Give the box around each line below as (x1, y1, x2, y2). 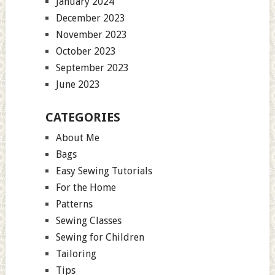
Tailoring (55, 247, 96, 260)
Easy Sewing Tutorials (55, 165, 152, 177)
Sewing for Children (55, 231, 144, 243)
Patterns (55, 198, 93, 210)
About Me (55, 131, 99, 144)
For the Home (55, 181, 116, 193)
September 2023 (55, 61, 129, 74)
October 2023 (55, 45, 116, 57)
